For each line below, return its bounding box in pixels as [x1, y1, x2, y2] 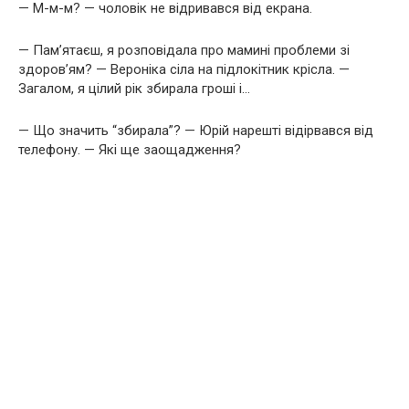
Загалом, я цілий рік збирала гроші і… [18, 79, 250, 97]
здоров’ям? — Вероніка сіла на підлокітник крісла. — [18, 60, 350, 78]
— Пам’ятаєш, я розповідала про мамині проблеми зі [18, 41, 350, 58]
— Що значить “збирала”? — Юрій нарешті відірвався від [18, 121, 373, 139]
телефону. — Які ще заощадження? [18, 141, 241, 158]
